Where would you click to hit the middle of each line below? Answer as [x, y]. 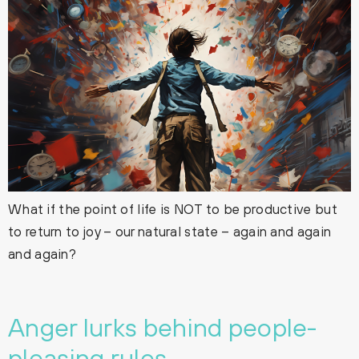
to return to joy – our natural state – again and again [170, 232]
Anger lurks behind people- [163, 328]
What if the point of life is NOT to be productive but [173, 210]
